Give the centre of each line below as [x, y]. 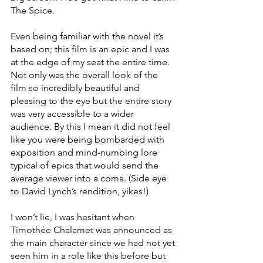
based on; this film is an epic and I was [91, 49]
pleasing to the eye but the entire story [92, 101]
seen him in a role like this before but [89, 256]
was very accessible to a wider [73, 114]
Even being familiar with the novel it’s [88, 36]
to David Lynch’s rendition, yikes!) [80, 191]
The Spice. [33, 11]
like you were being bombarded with [89, 140]
